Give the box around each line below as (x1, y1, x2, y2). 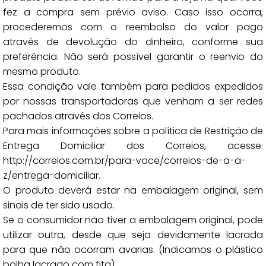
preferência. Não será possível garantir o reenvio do (3, 50, 263, 64)
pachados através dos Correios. (3, 109, 153, 123)
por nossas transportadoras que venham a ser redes (3, 94, 263, 108)
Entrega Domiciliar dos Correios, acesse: (3, 139, 263, 153)
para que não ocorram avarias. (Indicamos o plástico (3, 243, 263, 256)
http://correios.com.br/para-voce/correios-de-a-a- (3, 154, 246, 167)
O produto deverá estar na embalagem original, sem (3, 183, 263, 197)
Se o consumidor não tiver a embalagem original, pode (3, 213, 263, 227)
